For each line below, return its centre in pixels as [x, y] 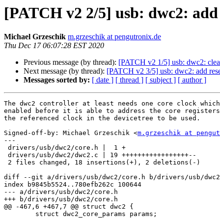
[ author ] [192, 80]
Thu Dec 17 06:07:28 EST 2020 [54, 46]
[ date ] [103, 80]
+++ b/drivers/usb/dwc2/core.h [61, 199]
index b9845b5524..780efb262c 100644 [73, 185]
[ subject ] [161, 80]
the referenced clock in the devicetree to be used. [102, 118]
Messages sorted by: [57, 80]
